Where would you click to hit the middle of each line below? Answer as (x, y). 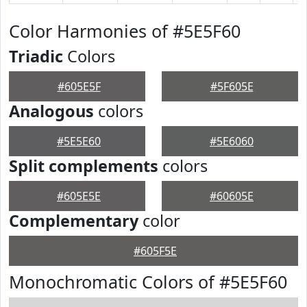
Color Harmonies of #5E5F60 (125, 31)
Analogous (51, 111)
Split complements (84, 166)
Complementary (74, 221)
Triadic (36, 56)
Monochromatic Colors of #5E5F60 (148, 282)
